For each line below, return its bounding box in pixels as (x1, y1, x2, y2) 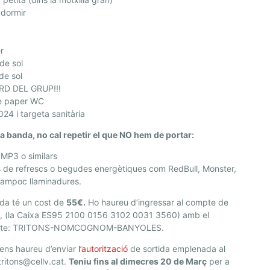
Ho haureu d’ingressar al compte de (86, 197, 229, 208)
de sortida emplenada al (128, 243, 226, 254)
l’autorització (78, 243, 128, 254)
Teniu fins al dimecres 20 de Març (69, 256, 207, 267)
